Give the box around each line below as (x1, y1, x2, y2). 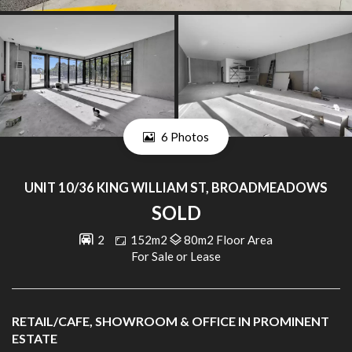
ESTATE (12, 330, 57, 346)
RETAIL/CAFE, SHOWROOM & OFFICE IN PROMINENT (12, 313, 329, 328)
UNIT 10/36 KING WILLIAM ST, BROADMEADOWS (24, 180, 328, 196)
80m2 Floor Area (184, 232, 273, 247)
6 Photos (159, 130, 209, 145)
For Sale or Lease (131, 248, 221, 263)
